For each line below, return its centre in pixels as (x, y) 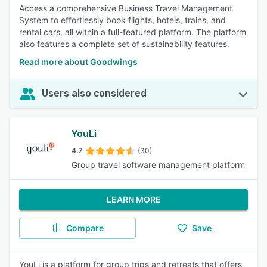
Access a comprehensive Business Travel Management (126, 8)
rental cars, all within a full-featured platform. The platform (133, 32)
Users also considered (94, 93)
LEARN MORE (133, 199)
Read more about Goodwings (78, 62)
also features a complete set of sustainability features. (124, 44)
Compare (85, 228)
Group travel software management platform (158, 165)
